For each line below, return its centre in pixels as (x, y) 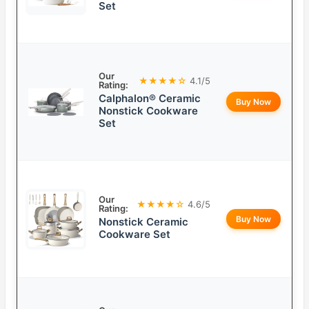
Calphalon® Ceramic (150, 99)
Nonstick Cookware (148, 111)
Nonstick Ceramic (143, 222)
